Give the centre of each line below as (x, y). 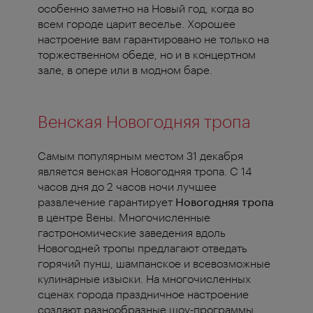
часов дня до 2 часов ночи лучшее (127, 187)
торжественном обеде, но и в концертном (147, 54)
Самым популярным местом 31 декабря (140, 156)
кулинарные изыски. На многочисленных (144, 279)
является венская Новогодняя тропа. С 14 (145, 171)
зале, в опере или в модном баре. (125, 70)
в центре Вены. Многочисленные (124, 217)
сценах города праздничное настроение (143, 294)
